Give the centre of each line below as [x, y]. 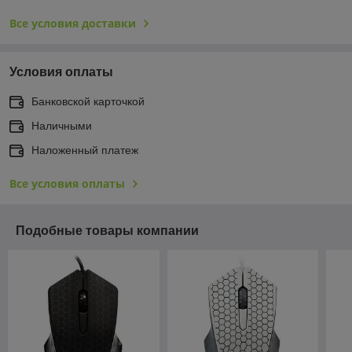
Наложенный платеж [85, 150]
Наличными [62, 125]
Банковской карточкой [88, 101]
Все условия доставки [73, 23]
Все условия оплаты [67, 183]
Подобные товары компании [107, 230]
